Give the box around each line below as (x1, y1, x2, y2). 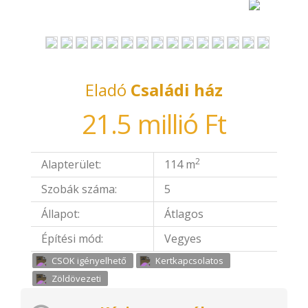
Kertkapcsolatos (155, 254, 223, 267)
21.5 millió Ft (82, 106, 226, 142)
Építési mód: (41, 231, 103, 246)
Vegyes (164, 231, 201, 246)
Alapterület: (41, 157, 101, 172)
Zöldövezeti (52, 272, 101, 285)
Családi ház (131, 78, 223, 101)
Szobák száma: (41, 181, 117, 197)
